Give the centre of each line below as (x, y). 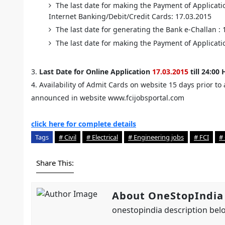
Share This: (55, 163)
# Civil (68, 137)
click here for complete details (84, 124)
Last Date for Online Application (95, 72)
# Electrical (102, 137)
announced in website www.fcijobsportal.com (108, 98)
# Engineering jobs (156, 137)
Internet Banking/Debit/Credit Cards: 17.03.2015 (131, 16)
